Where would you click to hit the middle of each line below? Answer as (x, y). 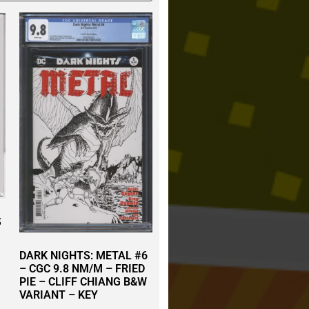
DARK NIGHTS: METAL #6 (84, 255)
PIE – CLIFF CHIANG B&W (83, 281)
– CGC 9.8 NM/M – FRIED (82, 268)
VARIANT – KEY (59, 295)
